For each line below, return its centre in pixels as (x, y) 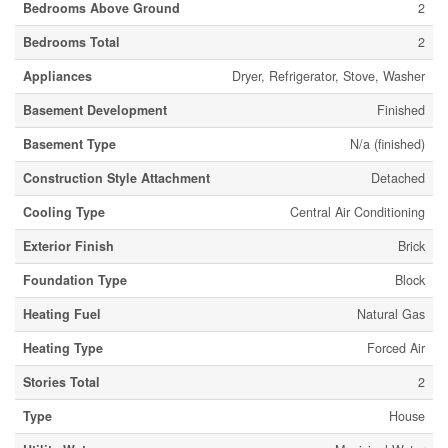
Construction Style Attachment (116, 178)
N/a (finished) (387, 144)
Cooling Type (64, 212)
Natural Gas (391, 314)
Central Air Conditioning (357, 212)
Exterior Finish (68, 246)
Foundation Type (75, 280)
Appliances (57, 76)
